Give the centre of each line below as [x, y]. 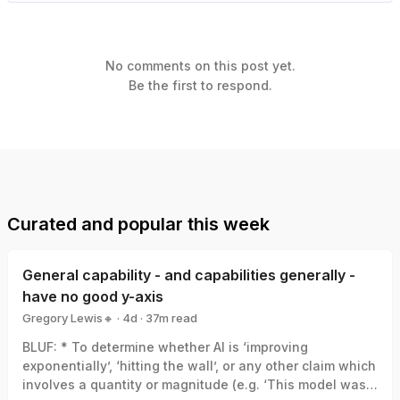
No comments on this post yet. [200, 66]
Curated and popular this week [138, 225]
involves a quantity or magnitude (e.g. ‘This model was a [200, 385]
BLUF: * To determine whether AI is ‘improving [42, 347]
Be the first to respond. [200, 86]
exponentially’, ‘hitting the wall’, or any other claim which [199, 366]
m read [178, 318]
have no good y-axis [93, 297]
